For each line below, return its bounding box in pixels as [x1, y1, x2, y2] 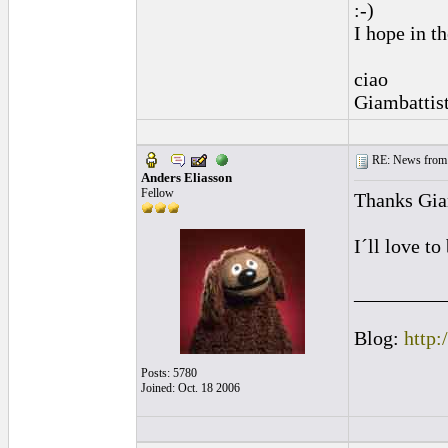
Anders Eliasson [141, 170, 232, 185]
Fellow [141, 186, 174, 200]
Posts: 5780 [141, 366, 197, 380]
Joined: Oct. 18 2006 [141, 381, 240, 395]
